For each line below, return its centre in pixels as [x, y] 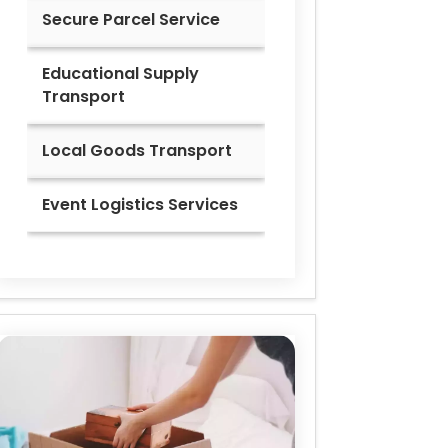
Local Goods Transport [137, 151]
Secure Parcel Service [131, 20]
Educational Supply [120, 74]
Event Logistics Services [140, 205]
